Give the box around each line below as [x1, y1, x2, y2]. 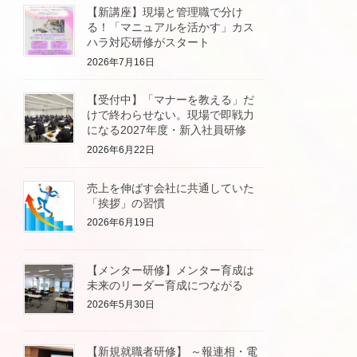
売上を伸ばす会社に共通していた [87, 181, 255, 194]
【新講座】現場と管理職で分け [87, 5, 244, 18]
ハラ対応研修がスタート [87, 35, 210, 49]
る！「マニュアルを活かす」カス [87, 20, 255, 33]
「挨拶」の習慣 [87, 196, 166, 210]
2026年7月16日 [87, 56, 155, 68]
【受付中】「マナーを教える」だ [87, 93, 255, 107]
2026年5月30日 [87, 299, 155, 311]
